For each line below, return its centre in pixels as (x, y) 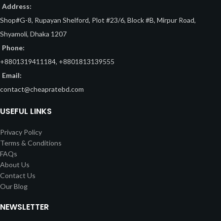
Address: (17, 6)
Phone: (13, 47)
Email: (12, 75)
